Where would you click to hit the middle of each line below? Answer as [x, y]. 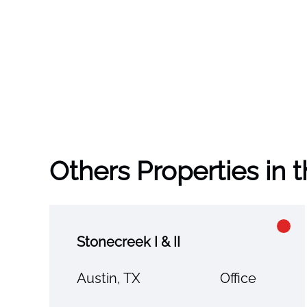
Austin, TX [109, 278]
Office [238, 278]
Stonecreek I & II [128, 242]
